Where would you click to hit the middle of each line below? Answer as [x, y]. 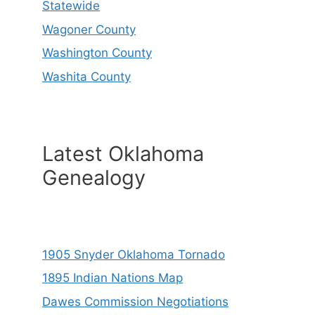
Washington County [97, 53]
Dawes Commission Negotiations [135, 301]
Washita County [86, 76]
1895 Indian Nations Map [112, 278]
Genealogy [94, 177]
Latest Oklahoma [123, 153]
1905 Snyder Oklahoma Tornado [134, 254]
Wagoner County [89, 29]
